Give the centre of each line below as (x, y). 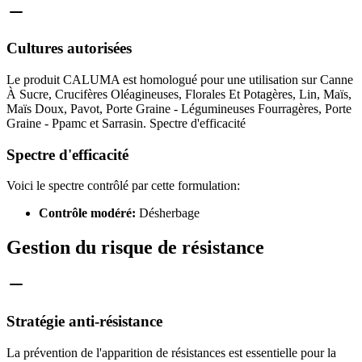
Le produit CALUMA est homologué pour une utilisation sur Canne (180, 80)
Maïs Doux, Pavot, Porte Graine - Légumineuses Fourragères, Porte (179, 109)
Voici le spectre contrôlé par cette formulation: (123, 186)
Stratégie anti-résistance (84, 321)
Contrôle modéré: (87, 213)
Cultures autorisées (69, 48)
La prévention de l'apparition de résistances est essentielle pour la (171, 352)
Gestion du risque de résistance (135, 248)
